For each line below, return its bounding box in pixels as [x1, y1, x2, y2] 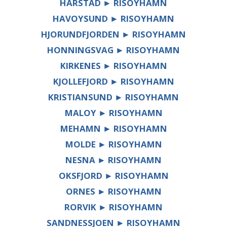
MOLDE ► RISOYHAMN [65, 138, 162, 150]
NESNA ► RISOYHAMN [65, 154, 162, 166]
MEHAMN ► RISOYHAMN [60, 123, 167, 135]
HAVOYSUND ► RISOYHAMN [53, 13, 174, 25]
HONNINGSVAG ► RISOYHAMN [47, 44, 180, 56]
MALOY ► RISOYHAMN [64, 107, 163, 119]
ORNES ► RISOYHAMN [65, 185, 162, 198]
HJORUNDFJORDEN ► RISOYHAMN [41, 28, 186, 41]
